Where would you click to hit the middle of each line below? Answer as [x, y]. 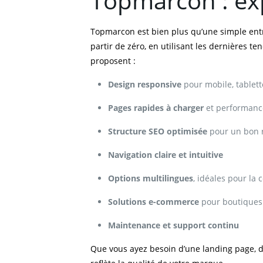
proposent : [113, 61]
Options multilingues [151, 178]
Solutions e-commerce [154, 202]
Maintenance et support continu [173, 225]
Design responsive [145, 84]
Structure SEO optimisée [158, 131]
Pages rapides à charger [156, 108]
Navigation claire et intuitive [166, 155]
